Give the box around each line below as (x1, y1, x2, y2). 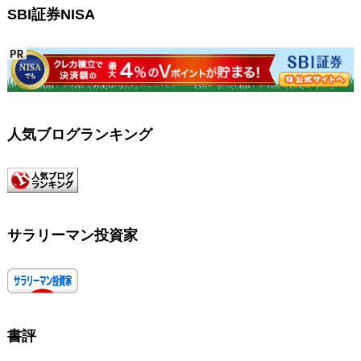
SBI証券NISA (6, 6, 95, 23)
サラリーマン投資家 (6, 227, 138, 244)
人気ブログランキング (6, 126, 152, 143)
